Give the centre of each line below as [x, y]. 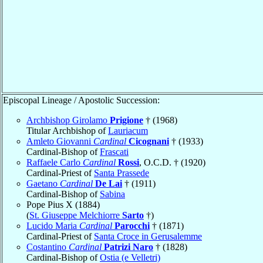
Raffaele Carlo [55, 162]
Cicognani [149, 141]
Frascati [114, 151]
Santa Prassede [122, 173]
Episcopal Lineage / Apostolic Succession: [81, 100]
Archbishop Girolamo [68, 120]
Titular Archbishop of [67, 130]
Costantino [48, 247]
